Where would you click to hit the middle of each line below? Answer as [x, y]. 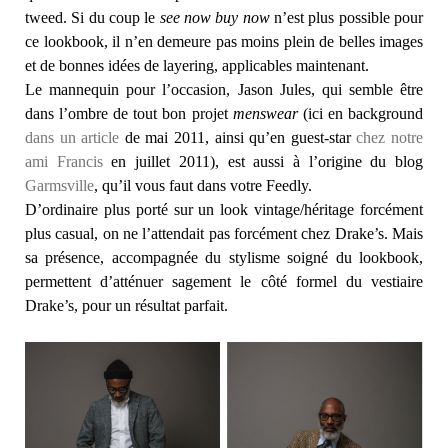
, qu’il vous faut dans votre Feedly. [203, 186]
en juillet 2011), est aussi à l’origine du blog [263, 162]
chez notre [390, 138]
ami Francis [64, 162]
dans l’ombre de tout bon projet [129, 114]
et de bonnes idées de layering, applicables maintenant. [197, 66]
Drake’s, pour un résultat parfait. [126, 306]
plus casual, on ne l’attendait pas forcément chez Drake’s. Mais [224, 234]
